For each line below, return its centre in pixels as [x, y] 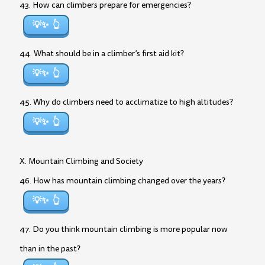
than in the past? [50, 249]
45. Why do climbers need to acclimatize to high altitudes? [126, 102]
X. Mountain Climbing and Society [81, 161]
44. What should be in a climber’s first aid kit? [102, 54]
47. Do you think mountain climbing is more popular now [124, 229]
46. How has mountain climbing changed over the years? [122, 181]
